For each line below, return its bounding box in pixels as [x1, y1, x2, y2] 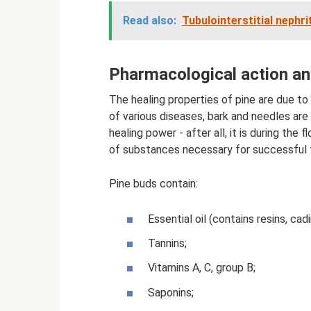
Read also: [123, 13, 176, 27]
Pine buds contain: [109, 176, 198, 190]
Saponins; [148, 285, 194, 299]
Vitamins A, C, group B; [148, 261, 255, 275]
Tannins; [148, 237, 187, 251]
